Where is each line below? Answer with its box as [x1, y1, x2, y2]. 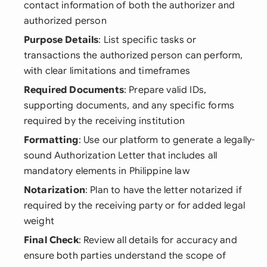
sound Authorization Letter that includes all [24, 150, 218, 162]
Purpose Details [24, 34, 99, 46]
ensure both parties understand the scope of [24, 250, 226, 262]
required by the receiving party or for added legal [24, 200, 246, 212]
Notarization [24, 184, 85, 196]
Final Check [24, 234, 79, 246]
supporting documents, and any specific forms [24, 100, 235, 111]
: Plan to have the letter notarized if [85, 184, 243, 196]
